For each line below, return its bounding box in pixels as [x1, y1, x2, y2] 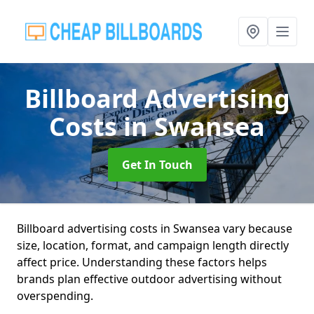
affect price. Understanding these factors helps [17, 254, 267, 270]
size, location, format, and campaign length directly [17, 238, 289, 253]
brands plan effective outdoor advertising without [17, 271, 282, 287]
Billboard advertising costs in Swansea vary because [17, 221, 292, 236]
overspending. [17, 288, 93, 303]
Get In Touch [121, 157, 193, 172]
